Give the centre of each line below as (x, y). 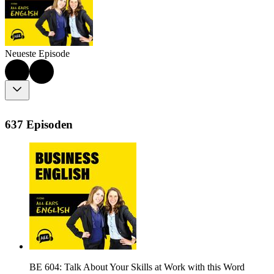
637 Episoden (39, 124)
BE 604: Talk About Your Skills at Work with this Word (137, 267)
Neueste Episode (37, 54)
